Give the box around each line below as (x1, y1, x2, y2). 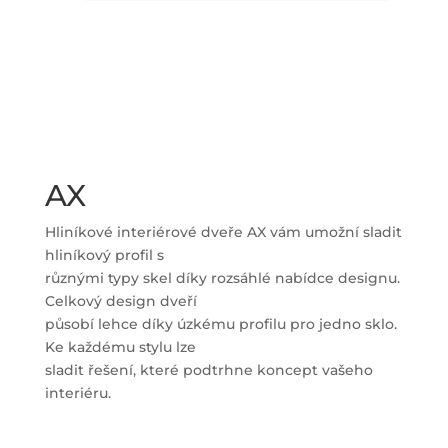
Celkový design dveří (44, 291, 197, 310)
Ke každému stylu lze (44, 337, 196, 356)
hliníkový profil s (44, 245, 164, 264)
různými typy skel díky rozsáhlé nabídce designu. (44, 268, 400, 287)
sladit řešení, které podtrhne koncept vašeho (44, 360, 373, 379)
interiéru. (44, 383, 111, 402)
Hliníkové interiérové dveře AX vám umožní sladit (44, 222, 402, 241)
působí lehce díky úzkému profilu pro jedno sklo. (44, 314, 397, 333)
